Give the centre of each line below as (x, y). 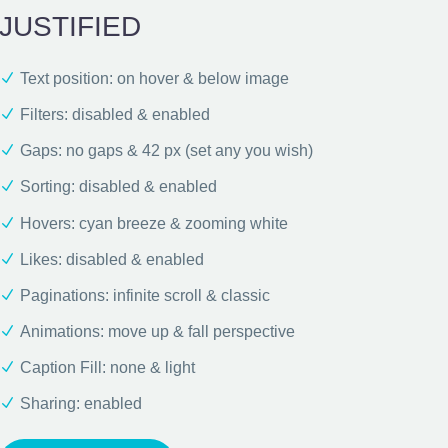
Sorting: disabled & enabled (118, 187)
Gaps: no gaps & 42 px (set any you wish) (166, 151)
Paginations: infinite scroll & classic (145, 295)
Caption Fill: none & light (107, 368)
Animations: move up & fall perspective (157, 332)
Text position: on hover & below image (154, 78)
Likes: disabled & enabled (112, 259)
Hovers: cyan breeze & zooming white (154, 223)
